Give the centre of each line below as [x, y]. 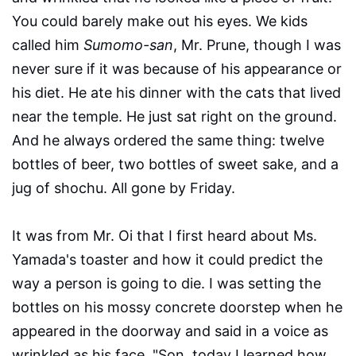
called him [48, 45]
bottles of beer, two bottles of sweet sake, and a [175, 164]
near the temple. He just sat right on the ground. [174, 117]
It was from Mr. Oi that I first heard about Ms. [164, 236]
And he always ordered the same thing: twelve [168, 141]
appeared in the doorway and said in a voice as [170, 331]
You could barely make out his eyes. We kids [160, 21]
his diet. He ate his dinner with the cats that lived [176, 93]
